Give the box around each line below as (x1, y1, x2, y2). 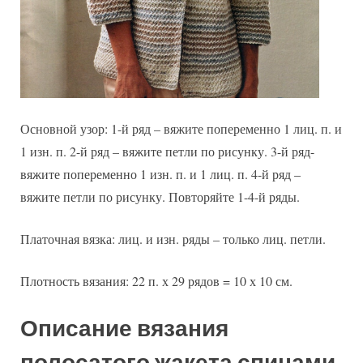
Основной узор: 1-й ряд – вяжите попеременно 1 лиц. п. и (20, 119, 342, 137)
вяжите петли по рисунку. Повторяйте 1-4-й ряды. (20, 187, 300, 205)
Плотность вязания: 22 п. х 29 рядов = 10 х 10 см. (20, 271, 293, 289)
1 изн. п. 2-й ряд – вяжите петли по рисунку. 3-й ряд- (20, 142, 314, 160)
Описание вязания (20, 314, 228, 342)
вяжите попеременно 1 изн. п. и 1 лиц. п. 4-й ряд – (20, 164, 301, 182)
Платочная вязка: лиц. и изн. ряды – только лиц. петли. (20, 229, 326, 247)
